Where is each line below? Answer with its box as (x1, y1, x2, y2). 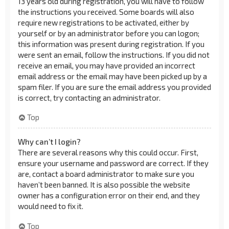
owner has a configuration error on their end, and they (18, 191, 200, 200)
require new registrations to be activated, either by (18, 17, 189, 27)
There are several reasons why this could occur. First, (18, 148, 198, 157)
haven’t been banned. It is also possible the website (18, 180, 190, 189)
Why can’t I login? (18, 137, 81, 146)
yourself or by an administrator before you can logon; (18, 28, 199, 38)
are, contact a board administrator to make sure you (18, 169, 194, 178)
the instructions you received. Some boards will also (18, 7, 194, 16)
